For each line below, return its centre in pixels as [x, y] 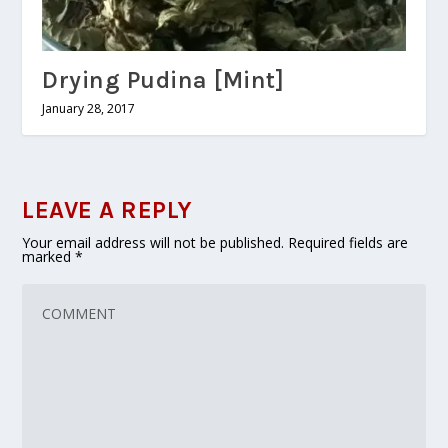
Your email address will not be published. [153, 242]
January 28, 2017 [89, 108]
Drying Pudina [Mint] [163, 79]
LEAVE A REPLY [107, 209]
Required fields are [348, 242]
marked [49, 256]
